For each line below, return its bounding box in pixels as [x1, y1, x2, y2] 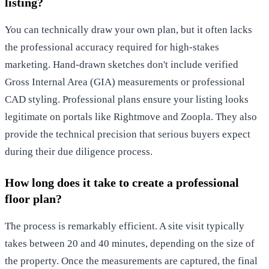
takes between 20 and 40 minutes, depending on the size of [5, 237, 255, 249]
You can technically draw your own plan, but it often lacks [5, 23, 252, 35]
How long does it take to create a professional [5, 175, 239, 189]
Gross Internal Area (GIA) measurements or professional [5, 76, 245, 88]
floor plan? [5, 192, 62, 205]
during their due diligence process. [5, 145, 153, 157]
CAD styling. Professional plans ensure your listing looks [5, 93, 249, 105]
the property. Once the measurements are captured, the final [5, 255, 258, 267]
